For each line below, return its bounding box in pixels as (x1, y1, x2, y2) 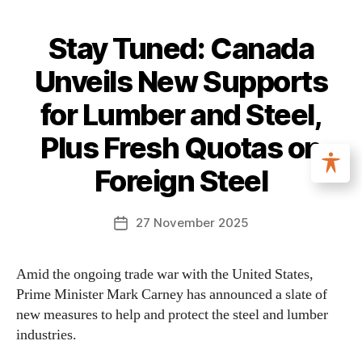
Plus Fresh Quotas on (40, 130, 322, 166)
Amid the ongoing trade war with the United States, (16, 265, 314, 284)
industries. (16, 326, 77, 344)
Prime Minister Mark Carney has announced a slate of (16, 285, 327, 304)
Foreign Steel (94, 163, 268, 199)
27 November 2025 (135, 215, 249, 230)
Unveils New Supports (34, 64, 328, 99)
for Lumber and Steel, (40, 97, 322, 133)
